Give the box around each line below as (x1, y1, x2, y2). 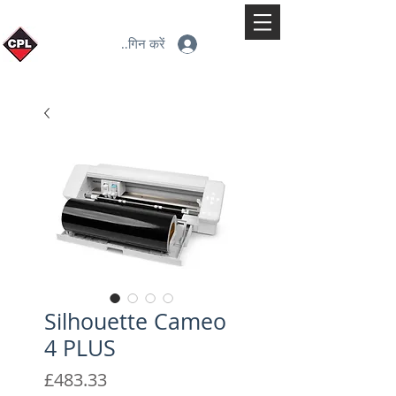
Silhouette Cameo (44, 306, 226, 336)
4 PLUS (44, 332, 116, 362)
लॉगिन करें (117, 34, 165, 53)
